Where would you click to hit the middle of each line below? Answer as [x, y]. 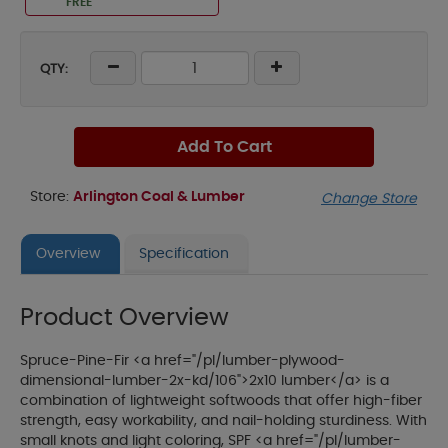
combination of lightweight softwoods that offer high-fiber [221, 401]
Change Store [369, 199]
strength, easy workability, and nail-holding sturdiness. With [223, 421]
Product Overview [124, 318]
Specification [184, 254]
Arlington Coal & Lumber [159, 197]
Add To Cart [224, 147]
